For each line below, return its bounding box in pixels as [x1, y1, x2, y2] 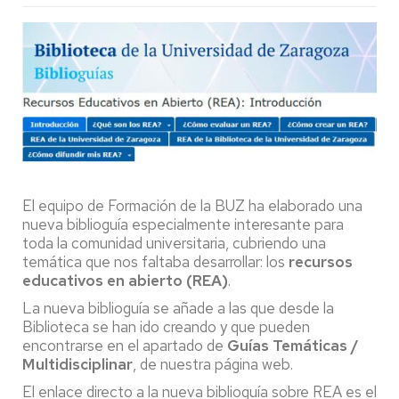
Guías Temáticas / [224, 335, 359, 355]
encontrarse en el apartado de [22, 335, 224, 355]
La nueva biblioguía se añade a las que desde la [22, 297, 334, 318]
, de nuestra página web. [133, 354, 293, 374]
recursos [289, 251, 353, 272]
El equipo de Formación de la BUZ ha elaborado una [22, 195, 362, 216]
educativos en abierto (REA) [22, 270, 228, 290]
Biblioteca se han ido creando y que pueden [22, 316, 310, 337]
